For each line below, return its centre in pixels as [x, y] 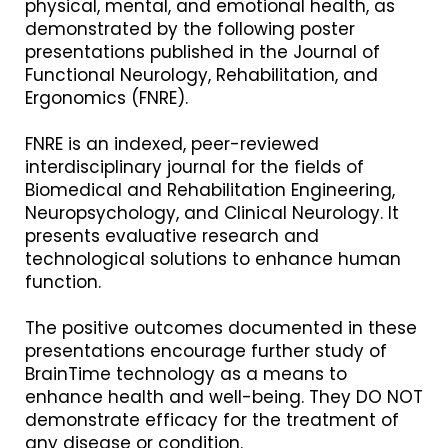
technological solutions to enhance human [213, 259]
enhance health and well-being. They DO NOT [224, 397]
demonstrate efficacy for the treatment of [212, 420]
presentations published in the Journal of [202, 52]
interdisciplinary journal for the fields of [194, 167]
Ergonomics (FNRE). [106, 98]
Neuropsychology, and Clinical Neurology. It [212, 213]
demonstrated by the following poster [190, 29]
